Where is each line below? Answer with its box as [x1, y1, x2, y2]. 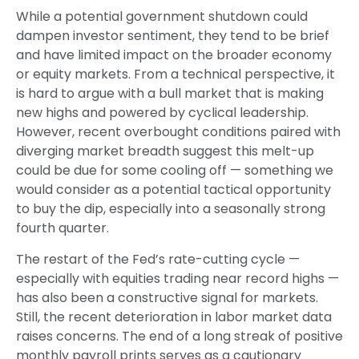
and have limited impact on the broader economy [16, 45, 332, 64]
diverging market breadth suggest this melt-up [16, 141, 314, 160]
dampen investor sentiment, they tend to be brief [16, 26, 329, 45]
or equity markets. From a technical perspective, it [16, 64, 335, 83]
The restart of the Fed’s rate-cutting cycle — [16, 249, 300, 268]
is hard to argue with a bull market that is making [16, 83, 324, 103]
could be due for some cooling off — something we [16, 160, 333, 179]
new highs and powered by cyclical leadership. [16, 103, 309, 122]
